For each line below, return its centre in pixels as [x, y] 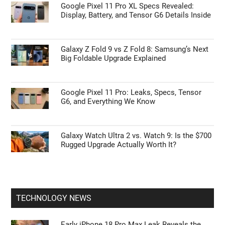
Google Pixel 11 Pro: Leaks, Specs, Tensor [131, 92]
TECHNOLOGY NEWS [54, 198]
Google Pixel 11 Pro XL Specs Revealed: [128, 6]
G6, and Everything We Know [108, 101]
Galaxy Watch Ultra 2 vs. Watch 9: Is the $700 [136, 135]
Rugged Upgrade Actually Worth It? [119, 144]
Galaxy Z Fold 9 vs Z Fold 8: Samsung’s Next [135, 49]
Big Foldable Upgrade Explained [114, 58]
